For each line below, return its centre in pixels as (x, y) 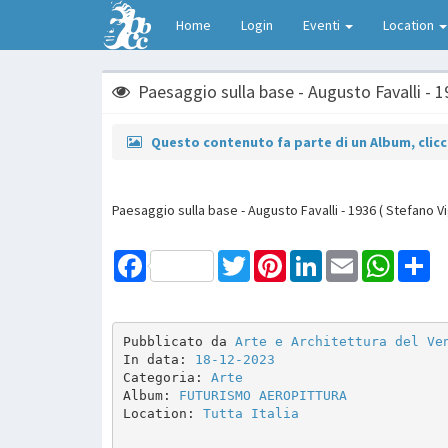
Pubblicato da (178, 341)
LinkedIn (346, 258)
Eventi (323, 25)
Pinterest (314, 258)
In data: (158, 359)
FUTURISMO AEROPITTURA (262, 395)
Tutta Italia (250, 413)
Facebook (176, 258)
